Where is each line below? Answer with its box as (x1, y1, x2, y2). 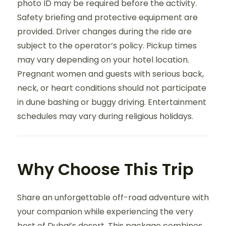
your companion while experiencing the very (17, 206, 193, 217)
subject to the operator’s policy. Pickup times (17, 40, 197, 51)
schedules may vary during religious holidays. (17, 110, 193, 122)
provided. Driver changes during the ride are (17, 26, 192, 37)
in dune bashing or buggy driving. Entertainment (17, 96, 206, 108)
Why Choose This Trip (17, 158, 194, 181)
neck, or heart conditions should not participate (17, 82, 206, 94)
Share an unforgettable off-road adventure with (17, 192, 209, 203)
